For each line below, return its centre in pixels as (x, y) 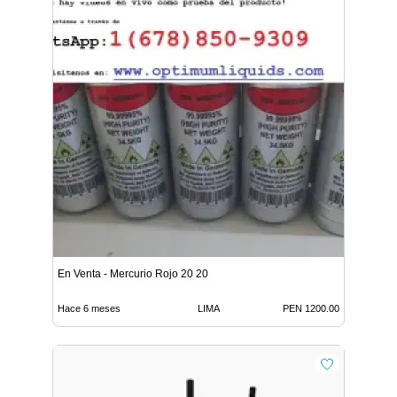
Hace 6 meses (89, 308)
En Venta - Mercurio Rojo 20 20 (133, 273)
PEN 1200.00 (311, 308)
